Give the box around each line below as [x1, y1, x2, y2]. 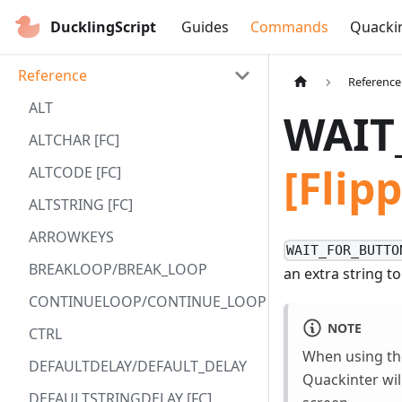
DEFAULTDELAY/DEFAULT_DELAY [29, 356, 247, 376]
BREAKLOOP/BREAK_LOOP [29, 259, 207, 279]
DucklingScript [50, 17, 156, 37]
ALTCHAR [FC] [29, 130, 119, 150]
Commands [250, 17, 328, 37]
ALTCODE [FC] [29, 162, 121, 182]
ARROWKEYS [29, 227, 114, 247]
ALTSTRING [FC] [29, 195, 133, 214]
